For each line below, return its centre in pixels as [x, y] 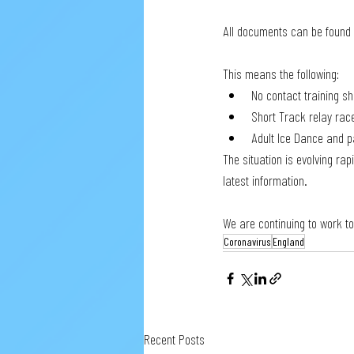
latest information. [265, 180]
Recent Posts [174, 339]
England [288, 241]
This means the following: [281, 73]
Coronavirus [247, 241]
